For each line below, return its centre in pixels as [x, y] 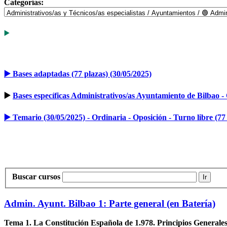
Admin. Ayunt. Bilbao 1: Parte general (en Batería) [110, 203]
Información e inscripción [48, 33]
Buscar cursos [36, 177]
